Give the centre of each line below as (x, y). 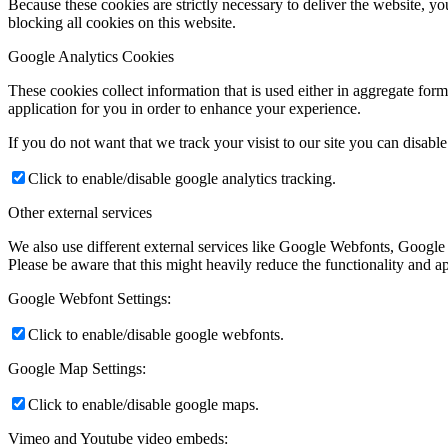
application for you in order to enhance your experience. (184, 108)
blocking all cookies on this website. (122, 22)
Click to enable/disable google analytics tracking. (182, 178)
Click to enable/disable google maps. (143, 404)
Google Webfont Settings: (89, 298)
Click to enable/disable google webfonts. (156, 334)
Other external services (80, 212)
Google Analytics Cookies (91, 56)
